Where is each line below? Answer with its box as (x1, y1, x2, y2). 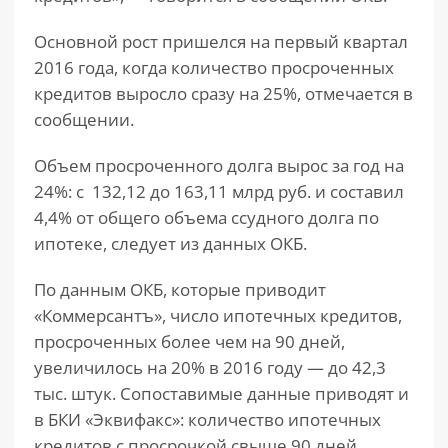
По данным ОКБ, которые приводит (34, 278, 326, 301)
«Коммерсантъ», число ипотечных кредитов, (34, 304, 402, 327)
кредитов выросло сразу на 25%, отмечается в (34, 82, 413, 105)
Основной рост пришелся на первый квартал (34, 30, 408, 53)
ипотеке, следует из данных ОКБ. (34, 232, 307, 255)
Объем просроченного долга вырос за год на (34, 154, 404, 177)
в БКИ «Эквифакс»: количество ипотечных (34, 408, 381, 431)
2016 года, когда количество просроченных (34, 56, 394, 79)
